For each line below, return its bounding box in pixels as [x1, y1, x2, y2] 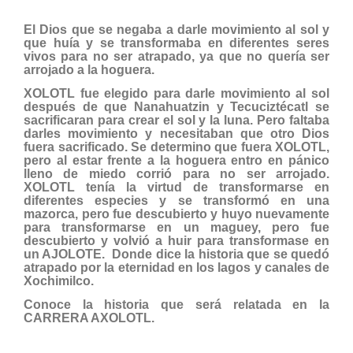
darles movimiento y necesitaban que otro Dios [24, 127, 329, 141]
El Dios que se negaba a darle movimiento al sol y [24, 22, 329, 36]
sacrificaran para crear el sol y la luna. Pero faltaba [24, 113, 329, 128]
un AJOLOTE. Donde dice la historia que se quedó [24, 247, 329, 262]
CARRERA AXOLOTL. [24, 311, 154, 325]
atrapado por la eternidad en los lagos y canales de [24, 261, 329, 275]
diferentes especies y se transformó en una [24, 194, 329, 208]
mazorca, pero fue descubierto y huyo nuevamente [24, 207, 329, 221]
